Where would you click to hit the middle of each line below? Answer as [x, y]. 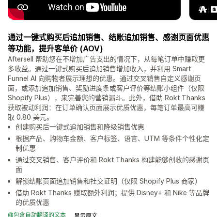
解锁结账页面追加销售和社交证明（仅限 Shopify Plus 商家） [108, 181]
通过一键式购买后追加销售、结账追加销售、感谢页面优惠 [108, 38]
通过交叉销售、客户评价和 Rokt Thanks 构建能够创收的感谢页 [112, 160]
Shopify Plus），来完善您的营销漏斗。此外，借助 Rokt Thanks [107, 98]
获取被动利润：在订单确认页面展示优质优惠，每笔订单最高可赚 [106, 108]
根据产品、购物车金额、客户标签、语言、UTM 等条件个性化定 [112, 139]
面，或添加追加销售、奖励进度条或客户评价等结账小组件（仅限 [106, 88]
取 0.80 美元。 [31, 117]
